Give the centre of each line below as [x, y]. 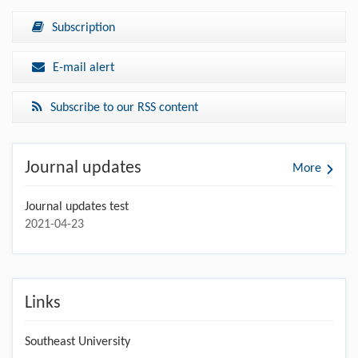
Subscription [84, 28]
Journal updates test [77, 207]
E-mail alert [84, 68]
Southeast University [78, 342]
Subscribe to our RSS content [124, 107]
